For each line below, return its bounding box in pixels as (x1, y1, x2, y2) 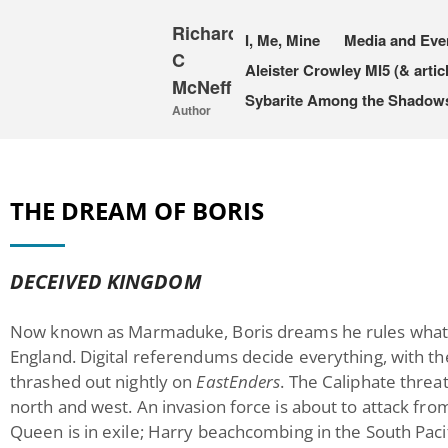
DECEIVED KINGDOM (10, 268, 202, 295)
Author (172, 101, 211, 119)
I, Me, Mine (244, 28, 320, 51)
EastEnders (196, 370, 281, 393)
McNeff (172, 74, 231, 100)
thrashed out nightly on (10, 370, 197, 393)
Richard (172, 20, 239, 46)
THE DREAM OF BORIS (10, 194, 264, 227)
